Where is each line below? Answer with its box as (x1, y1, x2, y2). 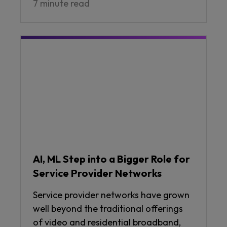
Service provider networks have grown (33, 189, 190, 201)
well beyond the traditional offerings (33, 203, 183, 215)
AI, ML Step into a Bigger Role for (33, 153, 190, 166)
